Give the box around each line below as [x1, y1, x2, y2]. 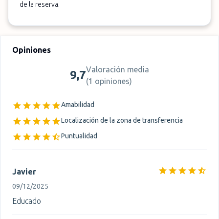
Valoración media [86, 65, 149, 74]
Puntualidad [61, 132, 97, 140]
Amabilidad [61, 101, 94, 109]
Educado [12, 197, 41, 205]
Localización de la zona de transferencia [61, 116, 183, 124]
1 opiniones [88, 77, 130, 86]
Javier [12, 167, 36, 176]
